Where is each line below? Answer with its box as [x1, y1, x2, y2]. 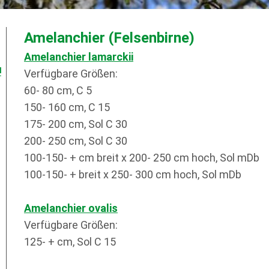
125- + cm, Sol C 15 [24, 235, 116, 248]
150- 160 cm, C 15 [24, 101, 110, 113]
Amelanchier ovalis [24, 202, 118, 214]
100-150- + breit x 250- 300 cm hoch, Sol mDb [24, 168, 241, 181]
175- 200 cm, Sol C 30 [24, 118, 127, 130]
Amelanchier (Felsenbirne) [24, 29, 195, 46]
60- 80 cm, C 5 [24, 84, 92, 97]
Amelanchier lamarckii [24, 50, 133, 63]
